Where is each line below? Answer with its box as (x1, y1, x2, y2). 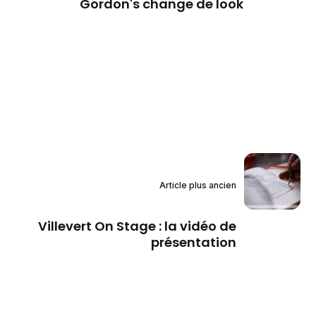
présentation (150, 233, 236, 252)
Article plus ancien (159, 180, 236, 191)
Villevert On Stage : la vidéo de (37, 217, 236, 236)
